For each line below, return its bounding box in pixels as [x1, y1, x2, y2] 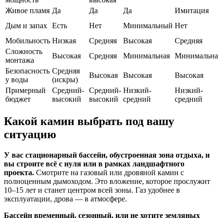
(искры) [52, 75, 78, 84]
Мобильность [5, 36, 50, 45]
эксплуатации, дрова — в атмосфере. [4, 195, 127, 203]
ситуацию [4, 128, 56, 141]
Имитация [175, 6, 209, 15]
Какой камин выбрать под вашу [4, 115, 174, 128]
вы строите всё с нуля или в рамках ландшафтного [4, 160, 184, 168]
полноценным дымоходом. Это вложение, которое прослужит [4, 177, 210, 186]
